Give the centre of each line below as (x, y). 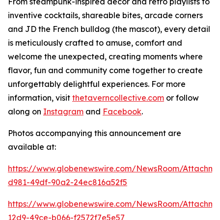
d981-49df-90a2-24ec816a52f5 (68, 182)
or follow (181, 97)
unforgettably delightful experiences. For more (97, 84)
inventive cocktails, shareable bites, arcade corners (105, 15)
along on (26, 111)
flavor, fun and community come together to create (105, 70)
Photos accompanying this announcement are (95, 133)
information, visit (40, 97)
